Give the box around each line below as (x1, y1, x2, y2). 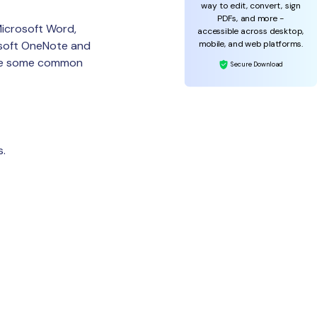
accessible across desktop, (197, 25, 304, 37)
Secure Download (229, 59, 283, 69)
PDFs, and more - (217, 12, 284, 24)
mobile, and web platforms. (198, 38, 303, 50)
